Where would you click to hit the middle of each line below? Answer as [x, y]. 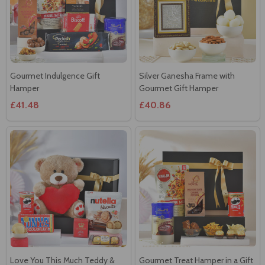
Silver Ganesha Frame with [187, 75]
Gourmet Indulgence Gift [55, 75]
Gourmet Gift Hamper [179, 88]
